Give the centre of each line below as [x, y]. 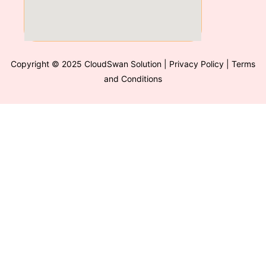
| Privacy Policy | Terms [210, 64]
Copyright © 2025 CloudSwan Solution [87, 64]
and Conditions [133, 79]
